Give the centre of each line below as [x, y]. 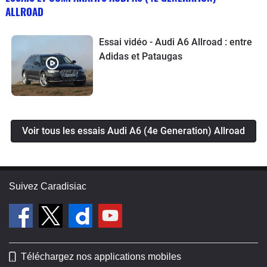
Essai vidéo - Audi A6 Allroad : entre [175, 42]
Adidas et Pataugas [140, 56]
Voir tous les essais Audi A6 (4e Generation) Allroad [133, 131]
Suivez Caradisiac [48, 187]
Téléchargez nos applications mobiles [101, 257]
